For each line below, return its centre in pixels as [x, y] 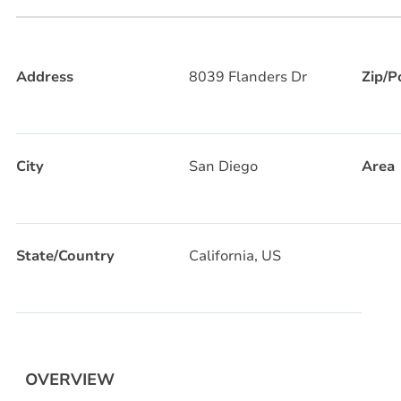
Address [45, 77]
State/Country [65, 256]
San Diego [223, 166]
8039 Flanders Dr [247, 77]
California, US [235, 256]
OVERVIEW [70, 379]
